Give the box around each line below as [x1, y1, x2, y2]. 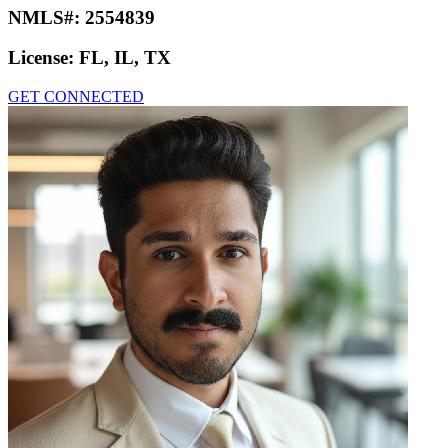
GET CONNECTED [8, 88, 144, 106]
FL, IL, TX [79, 47, 171, 69]
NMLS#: [8, 6, 85, 28]
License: [8, 47, 79, 69]
